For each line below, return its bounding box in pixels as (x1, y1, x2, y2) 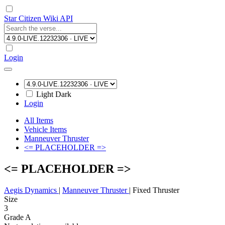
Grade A (4, 212, 31, 221)
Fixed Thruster (133, 185, 179, 194)
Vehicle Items (24, 125, 67, 134)
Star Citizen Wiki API (4, 14, 73, 23)
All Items (24, 116, 53, 125)
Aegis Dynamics (4, 185, 59, 194)
